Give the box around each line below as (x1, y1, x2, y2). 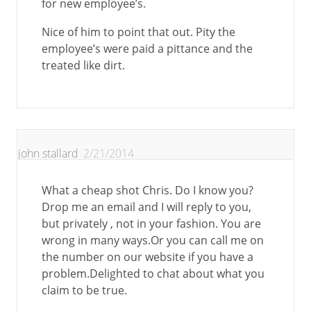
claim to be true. (42, 283, 127, 298)
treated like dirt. (42, 58, 125, 73)
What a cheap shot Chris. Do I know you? (42, 183, 253, 198)
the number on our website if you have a (42, 249, 253, 264)
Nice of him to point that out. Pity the (42, 24, 235, 40)
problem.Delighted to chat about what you (42, 266, 264, 281)
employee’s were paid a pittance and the (42, 41, 253, 56)
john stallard (18, 146, 78, 161)
